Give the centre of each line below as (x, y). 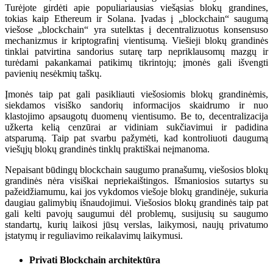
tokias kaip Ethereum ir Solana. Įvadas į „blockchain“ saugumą (136, 19)
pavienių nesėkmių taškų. (53, 74)
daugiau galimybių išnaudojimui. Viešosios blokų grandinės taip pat (136, 203)
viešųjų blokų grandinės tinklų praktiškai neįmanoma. (107, 149)
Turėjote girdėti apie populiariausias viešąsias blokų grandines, (136, 8)
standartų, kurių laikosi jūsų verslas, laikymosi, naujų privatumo (136, 225)
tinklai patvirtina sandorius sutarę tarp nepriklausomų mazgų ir (136, 52)
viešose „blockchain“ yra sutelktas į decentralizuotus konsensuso (136, 30)
